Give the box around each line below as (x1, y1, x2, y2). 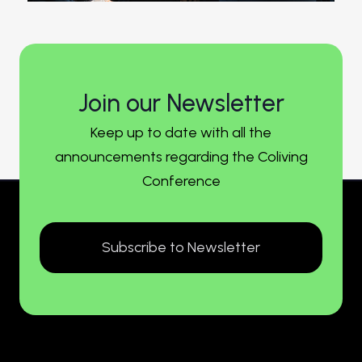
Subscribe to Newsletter (102, 238, 260, 256)
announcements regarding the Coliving (54, 148, 308, 166)
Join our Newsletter (78, 88, 284, 118)
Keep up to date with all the (90, 124, 271, 141)
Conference (141, 172, 221, 190)
